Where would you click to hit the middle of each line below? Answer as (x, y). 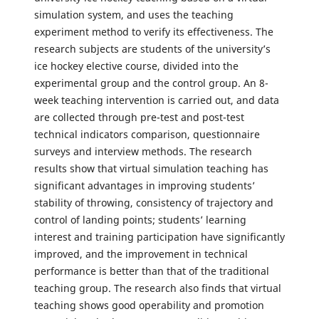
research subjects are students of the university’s (152, 49)
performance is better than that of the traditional (152, 271)
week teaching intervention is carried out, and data (157, 100)
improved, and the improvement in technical (141, 254)
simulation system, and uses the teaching (134, 15)
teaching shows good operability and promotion (149, 305)
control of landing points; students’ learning (140, 220)
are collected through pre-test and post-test (139, 117)
